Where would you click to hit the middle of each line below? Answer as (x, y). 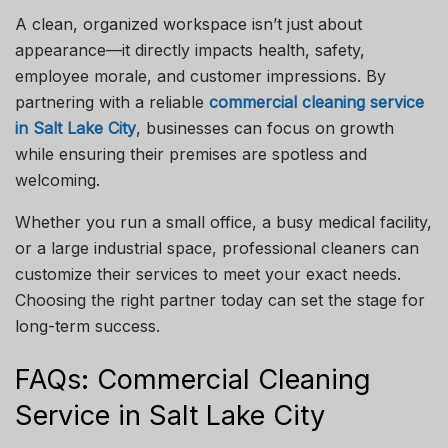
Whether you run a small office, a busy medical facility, (223, 222)
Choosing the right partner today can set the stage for (220, 300)
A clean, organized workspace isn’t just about (188, 24)
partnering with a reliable (112, 102)
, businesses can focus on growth (265, 128)
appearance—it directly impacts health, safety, (190, 50)
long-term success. (87, 326)
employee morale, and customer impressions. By (200, 76)
